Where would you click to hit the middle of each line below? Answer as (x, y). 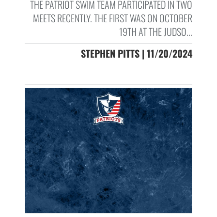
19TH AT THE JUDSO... (155, 32)
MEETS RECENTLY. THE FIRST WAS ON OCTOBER (112, 18)
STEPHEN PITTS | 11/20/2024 (136, 54)
